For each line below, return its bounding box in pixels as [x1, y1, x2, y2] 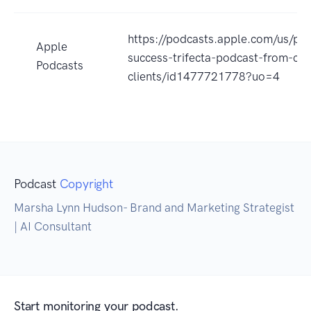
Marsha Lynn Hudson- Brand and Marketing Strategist [14, 201, 294, 215]
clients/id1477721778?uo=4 [128, 69, 280, 84]
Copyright [59, 176, 113, 192]
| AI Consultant [14, 219, 92, 234]
